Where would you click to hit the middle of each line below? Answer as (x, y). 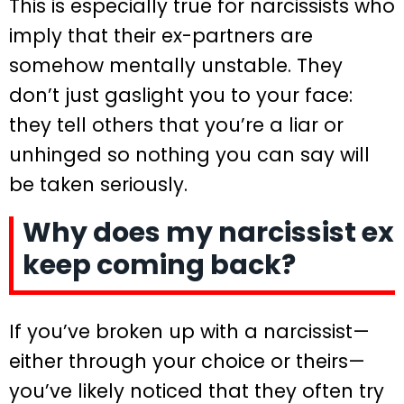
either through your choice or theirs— (187, 361)
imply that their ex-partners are (161, 36)
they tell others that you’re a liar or (176, 125)
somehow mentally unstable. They (176, 66)
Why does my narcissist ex (208, 232)
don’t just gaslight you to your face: (181, 96)
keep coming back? (159, 265)
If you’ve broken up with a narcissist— (189, 331)
